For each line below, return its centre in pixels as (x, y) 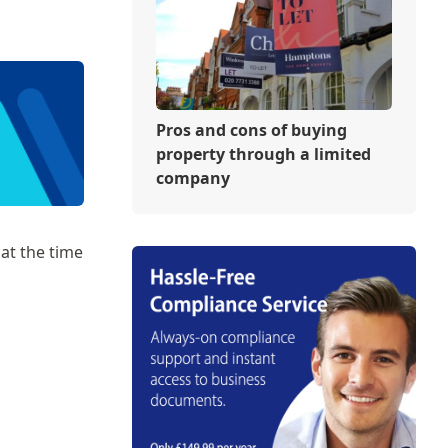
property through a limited (263, 153)
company (192, 177)
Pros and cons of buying (251, 129)
